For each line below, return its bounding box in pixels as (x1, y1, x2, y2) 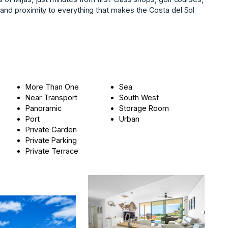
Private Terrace (25, 146, 79, 155)
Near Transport (25, 93, 78, 102)
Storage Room (119, 103, 169, 112)
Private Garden (25, 125, 77, 134)
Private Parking (25, 135, 77, 145)
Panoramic (25, 103, 62, 112)
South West (119, 93, 159, 102)
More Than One (25, 82, 79, 91)
